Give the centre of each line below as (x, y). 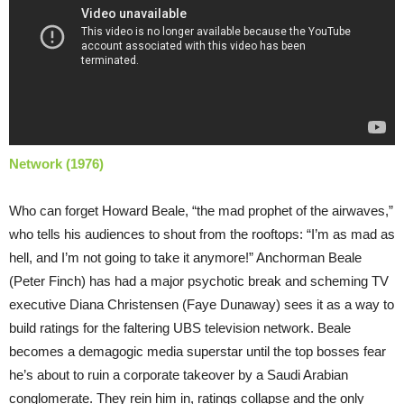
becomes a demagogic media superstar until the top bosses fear (197, 351)
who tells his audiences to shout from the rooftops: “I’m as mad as (202, 234)
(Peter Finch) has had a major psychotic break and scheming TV (199, 280)
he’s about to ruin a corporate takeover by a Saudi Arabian (179, 374)
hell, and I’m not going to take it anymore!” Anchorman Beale (185, 257)
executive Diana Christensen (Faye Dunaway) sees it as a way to (202, 304)
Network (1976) (56, 163)
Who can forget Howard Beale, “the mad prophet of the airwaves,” (201, 210)
